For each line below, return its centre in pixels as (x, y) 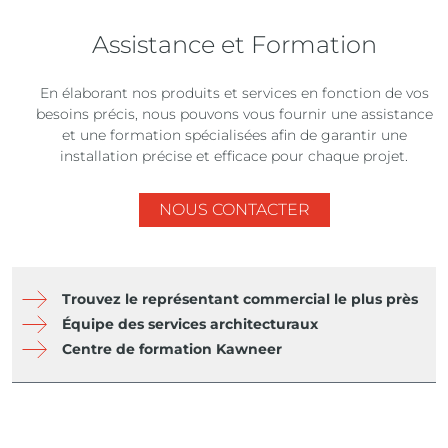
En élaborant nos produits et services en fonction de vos (234, 92)
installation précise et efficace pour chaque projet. (234, 155)
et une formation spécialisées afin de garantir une (234, 134)
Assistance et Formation (234, 44)
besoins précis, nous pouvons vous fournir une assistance (234, 113)
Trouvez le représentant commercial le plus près (240, 298)
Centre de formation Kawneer (172, 348)
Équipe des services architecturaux (190, 323)
